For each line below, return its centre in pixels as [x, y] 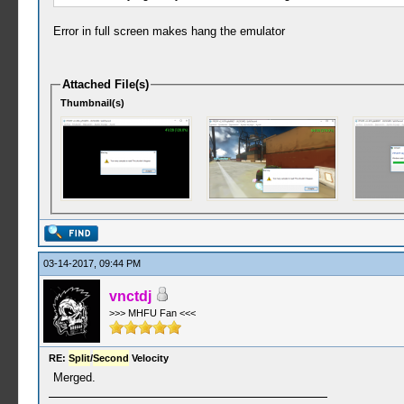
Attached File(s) [106, 84]
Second [110, 358]
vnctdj [130, 296]
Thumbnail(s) [93, 103]
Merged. [74, 377]
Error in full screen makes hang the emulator [169, 31]
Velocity [148, 358]
